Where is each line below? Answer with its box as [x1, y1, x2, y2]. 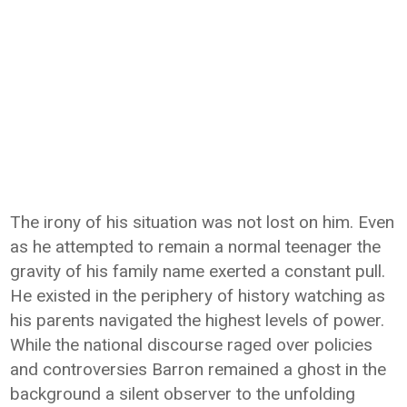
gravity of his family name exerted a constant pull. [10, 261, 386, 282]
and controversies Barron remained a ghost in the [10, 359, 387, 380]
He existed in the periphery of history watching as [10, 285, 386, 306]
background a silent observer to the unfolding [10, 383, 356, 404]
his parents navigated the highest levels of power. [10, 310, 385, 331]
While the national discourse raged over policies [10, 334, 373, 355]
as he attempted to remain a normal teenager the [10, 236, 382, 257]
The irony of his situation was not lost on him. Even [10, 212, 395, 233]
